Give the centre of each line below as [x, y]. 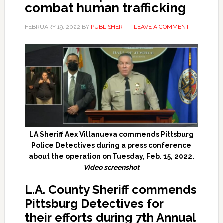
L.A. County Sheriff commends [111, 189]
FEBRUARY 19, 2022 [52, 27]
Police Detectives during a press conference [111, 145]
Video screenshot [111, 167]
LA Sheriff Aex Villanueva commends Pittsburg [111, 134]
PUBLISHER [107, 27]
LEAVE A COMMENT [161, 27]
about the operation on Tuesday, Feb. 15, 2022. [111, 156]
